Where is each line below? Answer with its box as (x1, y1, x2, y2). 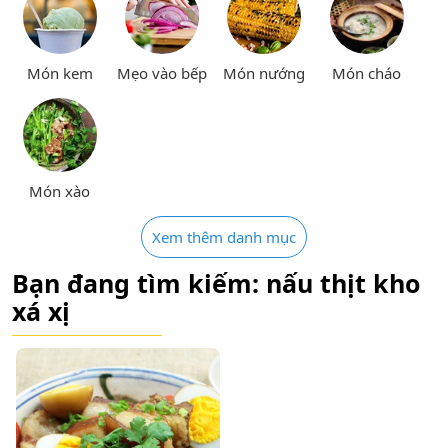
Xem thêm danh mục (152, 226, 296, 247)
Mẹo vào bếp (117, 62, 208, 83)
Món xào (29, 181, 91, 202)
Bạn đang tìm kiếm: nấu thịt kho (12, 265, 420, 300)
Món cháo (332, 62, 402, 83)
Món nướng (223, 62, 306, 83)
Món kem (26, 62, 93, 83)
